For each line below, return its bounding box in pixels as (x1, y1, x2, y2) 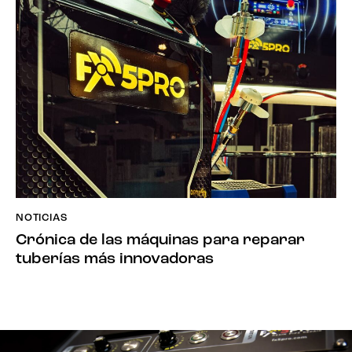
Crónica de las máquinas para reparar (16, 232, 305, 248)
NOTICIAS (16, 213, 68, 224)
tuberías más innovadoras (16, 251, 214, 267)
